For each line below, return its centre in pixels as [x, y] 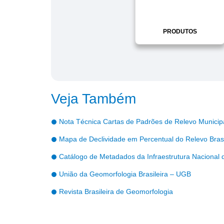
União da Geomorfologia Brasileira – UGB [125, 174]
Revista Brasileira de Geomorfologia [116, 192]
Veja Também [93, 98]
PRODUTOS [180, 32]
